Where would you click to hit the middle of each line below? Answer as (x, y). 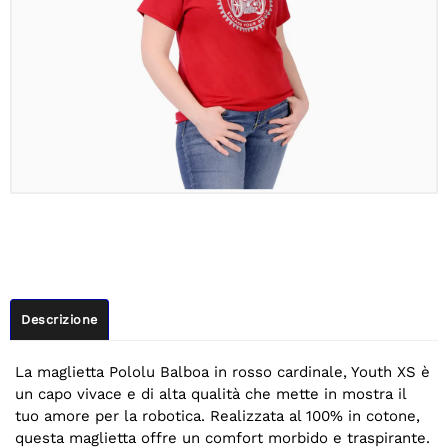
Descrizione (59, 320)
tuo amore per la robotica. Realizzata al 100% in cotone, (217, 416)
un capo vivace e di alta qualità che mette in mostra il (210, 394)
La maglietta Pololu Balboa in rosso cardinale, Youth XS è (222, 372)
